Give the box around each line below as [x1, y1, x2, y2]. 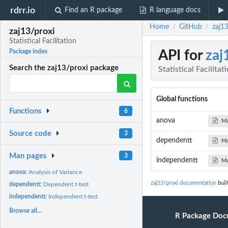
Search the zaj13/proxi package [9, 64, 119, 72]
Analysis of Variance [28, 168, 82, 175]
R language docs [149, 7, 201, 14]
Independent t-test [48, 193, 98, 199]
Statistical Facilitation [9, 38, 77, 45]
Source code [9, 130, 52, 138]
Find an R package [65, 7, 123, 14]
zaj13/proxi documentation [151, 180, 216, 186]
